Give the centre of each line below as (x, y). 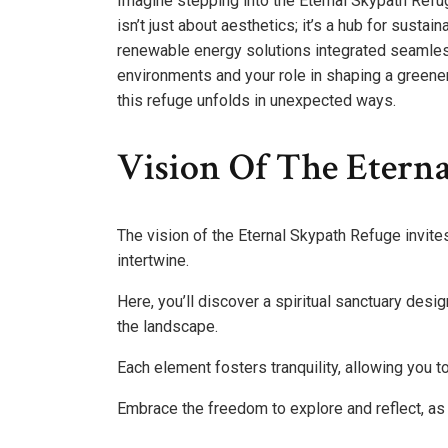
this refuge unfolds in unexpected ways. (256, 100)
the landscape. (167, 326)
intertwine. (153, 260)
